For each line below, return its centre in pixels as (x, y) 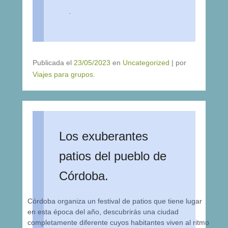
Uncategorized (146, 63)
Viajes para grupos (63, 74)
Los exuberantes (104, 136)
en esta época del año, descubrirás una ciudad (103, 212)
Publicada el (53, 63)
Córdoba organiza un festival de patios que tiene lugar (115, 201)
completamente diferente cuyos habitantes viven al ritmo (119, 222)
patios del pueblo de (113, 156)
